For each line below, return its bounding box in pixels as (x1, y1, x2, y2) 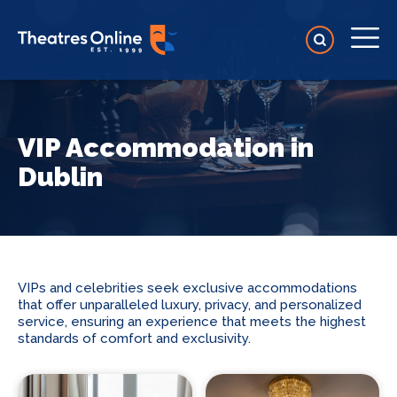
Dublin (18, 161, 103, 192)
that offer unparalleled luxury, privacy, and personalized (18, 297, 362, 313)
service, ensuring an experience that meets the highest (18, 314, 366, 330)
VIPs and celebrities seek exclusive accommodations (18, 280, 357, 296)
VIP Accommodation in (18, 132, 314, 163)
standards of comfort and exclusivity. (18, 331, 251, 346)
